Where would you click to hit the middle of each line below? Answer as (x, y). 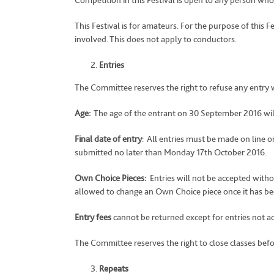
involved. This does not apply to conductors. (156, 39)
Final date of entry (108, 139)
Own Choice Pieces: (112, 178)
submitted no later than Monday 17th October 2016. (171, 152)
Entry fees (93, 217)
